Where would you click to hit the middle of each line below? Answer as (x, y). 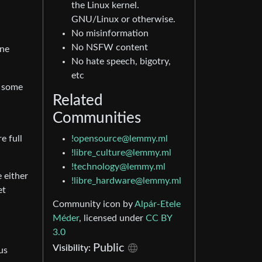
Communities (97, 118)
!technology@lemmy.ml (118, 167)
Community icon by (94, 204)
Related (78, 101)
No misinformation (110, 33)
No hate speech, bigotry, (121, 61)
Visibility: (73, 248)
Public (109, 248)
